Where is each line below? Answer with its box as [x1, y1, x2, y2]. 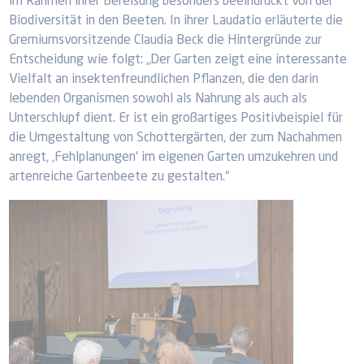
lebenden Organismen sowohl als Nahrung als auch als [9, 93, 308, 106]
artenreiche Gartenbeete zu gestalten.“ [9, 171, 230, 184]
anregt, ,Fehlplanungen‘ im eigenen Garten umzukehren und [9, 151, 339, 164]
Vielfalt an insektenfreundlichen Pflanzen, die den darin [9, 73, 319, 86]
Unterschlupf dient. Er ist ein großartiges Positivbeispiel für [9, 112, 344, 125]
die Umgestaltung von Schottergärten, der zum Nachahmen [9, 132, 343, 145]
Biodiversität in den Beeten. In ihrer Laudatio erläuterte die [9, 15, 344, 28]
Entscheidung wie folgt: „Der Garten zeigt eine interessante [9, 54, 348, 67]
